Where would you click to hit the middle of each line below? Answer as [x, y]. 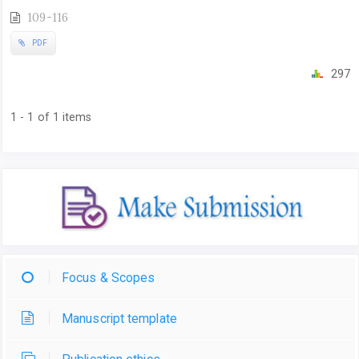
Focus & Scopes [109, 278]
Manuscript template [119, 319]
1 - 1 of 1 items [51, 117]
